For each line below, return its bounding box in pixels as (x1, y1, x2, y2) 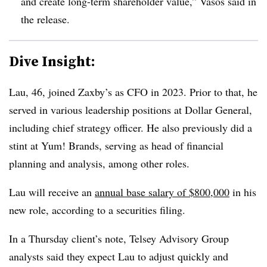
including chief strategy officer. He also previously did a (9, 120, 252, 135)
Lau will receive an (9, 184, 95, 199)
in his (229, 184, 256, 199)
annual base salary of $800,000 (95, 184, 229, 199)
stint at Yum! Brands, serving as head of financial (9, 138, 223, 153)
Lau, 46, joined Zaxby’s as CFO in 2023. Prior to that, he (9, 84, 257, 99)
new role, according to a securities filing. (9, 202, 185, 217)
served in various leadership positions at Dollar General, (9, 102, 252, 117)
